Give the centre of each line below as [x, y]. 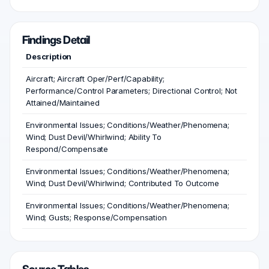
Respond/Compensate [67, 149]
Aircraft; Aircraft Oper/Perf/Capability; [95, 79]
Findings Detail [56, 40]
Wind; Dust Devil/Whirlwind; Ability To [94, 137]
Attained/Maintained [63, 103]
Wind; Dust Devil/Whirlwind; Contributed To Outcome [122, 183]
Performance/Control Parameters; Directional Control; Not [132, 91]
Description [49, 57]
